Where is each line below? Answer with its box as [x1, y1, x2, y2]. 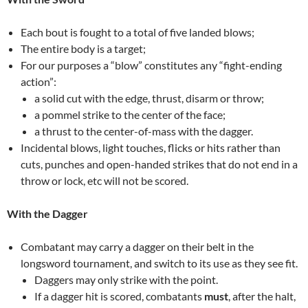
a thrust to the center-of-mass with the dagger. [34, 124, 253, 137]
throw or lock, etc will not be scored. [21, 173, 188, 187]
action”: [21, 74, 56, 88]
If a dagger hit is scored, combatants [34, 289, 204, 302]
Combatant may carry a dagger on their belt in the [21, 239, 254, 253]
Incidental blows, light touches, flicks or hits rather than [21, 140, 280, 154]
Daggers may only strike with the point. [34, 272, 218, 286]
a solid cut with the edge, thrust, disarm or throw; [34, 91, 264, 104]
